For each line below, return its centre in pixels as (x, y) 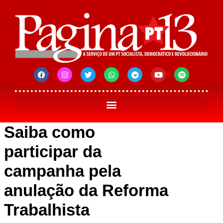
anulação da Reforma (86, 191)
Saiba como (50, 132)
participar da (53, 152)
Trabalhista (47, 210)
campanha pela (62, 171)
